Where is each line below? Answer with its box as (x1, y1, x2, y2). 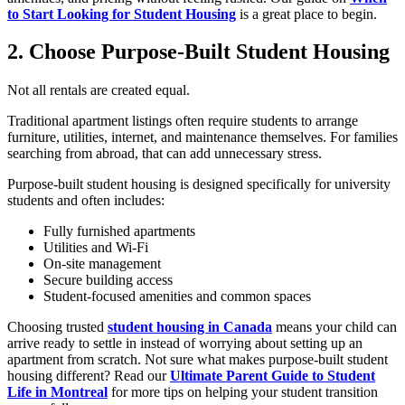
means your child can (272, 319, 397, 335)
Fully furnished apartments (43, 223, 195, 240)
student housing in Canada (108, 319, 272, 335)
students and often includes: (7, 193, 165, 209)
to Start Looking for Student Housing (7, 5, 236, 22)
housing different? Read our (7, 368, 170, 384)
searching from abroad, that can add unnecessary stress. (7, 146, 322, 162)
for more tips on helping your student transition (108, 384, 378, 400)
